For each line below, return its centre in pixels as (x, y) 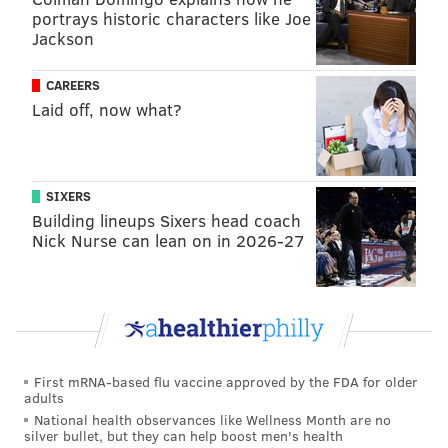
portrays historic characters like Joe (171, 18)
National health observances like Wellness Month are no (212, 419)
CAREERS (73, 84)
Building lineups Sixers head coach (166, 220)
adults (44, 398)
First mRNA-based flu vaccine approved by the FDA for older (226, 382)
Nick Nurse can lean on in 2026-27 (168, 240)
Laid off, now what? (107, 109)
